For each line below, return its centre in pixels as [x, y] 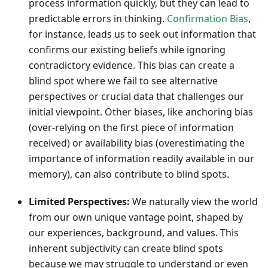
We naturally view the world [194, 202]
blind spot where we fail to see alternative [123, 81]
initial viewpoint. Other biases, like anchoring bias [141, 112]
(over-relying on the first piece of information [131, 128]
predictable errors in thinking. [98, 19]
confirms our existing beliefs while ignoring [127, 50]
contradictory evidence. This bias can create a [132, 66]
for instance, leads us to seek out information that [142, 34]
